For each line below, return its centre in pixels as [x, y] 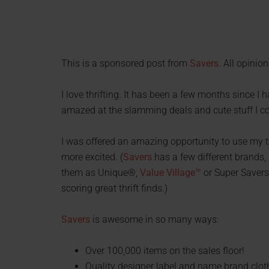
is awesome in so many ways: [154, 220]
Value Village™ [171, 173]
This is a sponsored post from [125, 64]
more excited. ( [92, 157]
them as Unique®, [101, 173]
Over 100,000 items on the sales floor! [165, 251]
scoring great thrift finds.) [114, 189]
